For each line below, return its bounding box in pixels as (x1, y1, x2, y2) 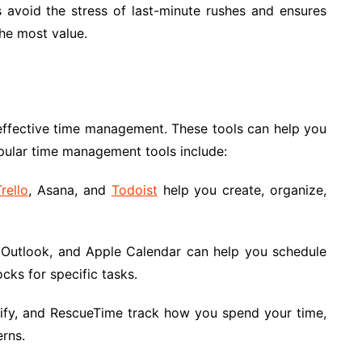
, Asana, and (28, 181, 112, 198)
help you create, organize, (157, 181, 327, 198)
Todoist (111, 181, 158, 198)
